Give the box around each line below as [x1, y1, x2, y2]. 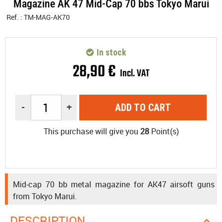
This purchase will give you [43, 126, 140, 137]
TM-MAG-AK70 [24, 12, 70, 22]
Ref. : [6, 12, 24, 22]
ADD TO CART [114, 102, 171, 113]
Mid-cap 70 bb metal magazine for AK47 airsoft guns [13, 179, 215, 190]
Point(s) [149, 126, 179, 137]
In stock [94, 48, 126, 57]
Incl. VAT [119, 66, 150, 81]
